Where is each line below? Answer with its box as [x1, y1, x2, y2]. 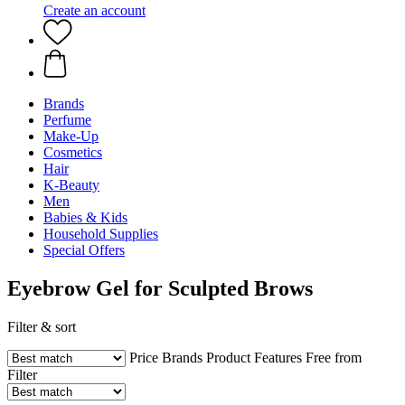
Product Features [206, 349, 306, 365]
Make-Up [43, 128, 99, 144]
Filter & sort [7, 318, 76, 334]
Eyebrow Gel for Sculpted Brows [7, 276, 313, 300]
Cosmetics [43, 145, 102, 160]
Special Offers [43, 242, 125, 258]
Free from [306, 349, 362, 365]
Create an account [43, 3, 146, 18]
